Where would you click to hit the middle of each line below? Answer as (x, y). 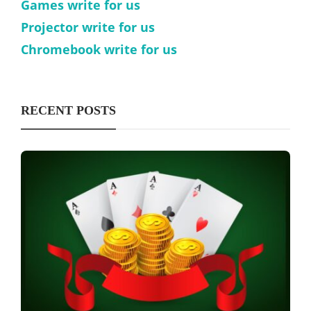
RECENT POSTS (68, 111)
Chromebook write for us (99, 50)
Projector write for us (88, 27)
